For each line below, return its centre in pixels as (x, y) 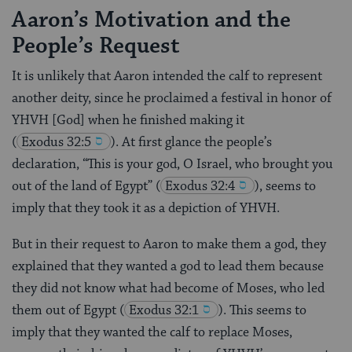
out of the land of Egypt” (84, 186)
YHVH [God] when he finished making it (128, 120)
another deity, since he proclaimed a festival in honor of (172, 98)
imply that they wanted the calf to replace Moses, (152, 332)
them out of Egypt (66, 310)
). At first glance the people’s (191, 142)
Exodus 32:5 (56, 142)
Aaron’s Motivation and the (151, 20)
